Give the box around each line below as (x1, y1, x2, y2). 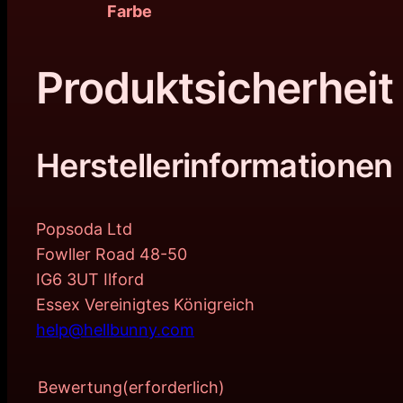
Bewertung (38, 378, 122, 398)
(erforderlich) (122, 378, 225, 398)
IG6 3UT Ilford (36, 270, 144, 290)
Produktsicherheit (36, 60, 393, 114)
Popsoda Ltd (36, 219, 132, 239)
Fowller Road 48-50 (36, 245, 187, 264)
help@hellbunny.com (36, 320, 194, 340)
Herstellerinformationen (36, 146, 393, 186)
